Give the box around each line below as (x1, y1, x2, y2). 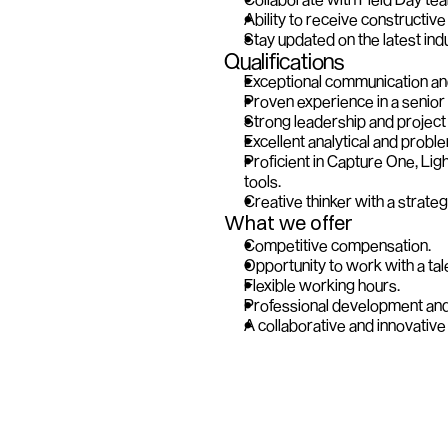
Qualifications (224, 47, 344, 73)
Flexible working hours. (244, 275, 403, 294)
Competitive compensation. (244, 235, 431, 254)
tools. (244, 171, 281, 190)
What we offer (224, 210, 353, 235)
